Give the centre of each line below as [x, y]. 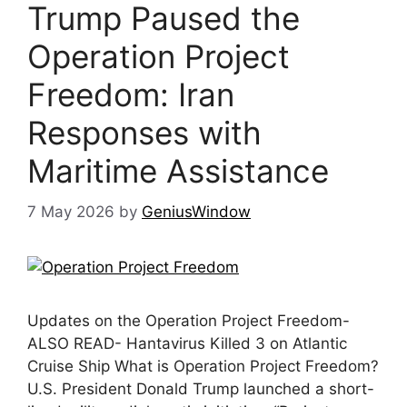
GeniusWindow [196, 211]
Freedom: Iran [131, 95]
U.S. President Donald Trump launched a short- [201, 388]
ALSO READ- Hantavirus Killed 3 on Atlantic [187, 343]
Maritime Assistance [178, 171]
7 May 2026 [71, 211]
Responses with [144, 133]
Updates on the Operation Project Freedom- [189, 320]
